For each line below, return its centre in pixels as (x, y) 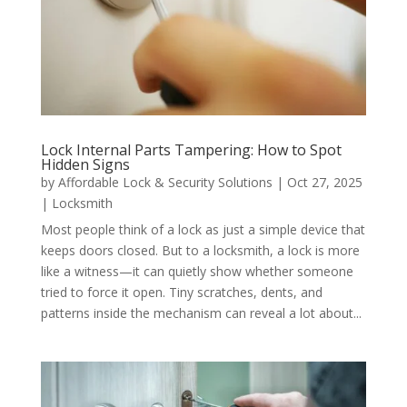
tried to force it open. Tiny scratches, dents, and (181, 292)
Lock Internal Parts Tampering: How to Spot (191, 149)
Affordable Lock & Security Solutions (165, 182)
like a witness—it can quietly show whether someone (197, 271)
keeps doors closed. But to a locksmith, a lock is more (200, 250)
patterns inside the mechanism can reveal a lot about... (201, 313)
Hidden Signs (85, 164)
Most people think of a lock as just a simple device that (203, 229)
